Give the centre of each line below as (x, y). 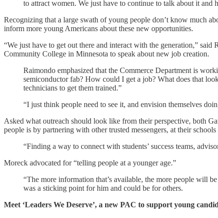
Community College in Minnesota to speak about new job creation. (107, 54)
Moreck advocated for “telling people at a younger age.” (90, 163)
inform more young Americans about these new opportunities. (99, 28)
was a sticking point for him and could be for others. (103, 188)
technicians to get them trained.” (73, 88)
